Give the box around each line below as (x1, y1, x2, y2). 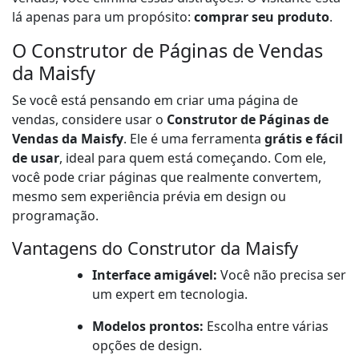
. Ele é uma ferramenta (123, 130, 264, 148)
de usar (12, 149, 59, 167)
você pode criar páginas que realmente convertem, (12, 168, 321, 187)
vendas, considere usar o (12, 111, 167, 129)
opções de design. (92, 337, 202, 355)
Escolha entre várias (204, 317, 329, 336)
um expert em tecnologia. (92, 285, 248, 304)
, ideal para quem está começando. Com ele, (59, 149, 326, 167)
